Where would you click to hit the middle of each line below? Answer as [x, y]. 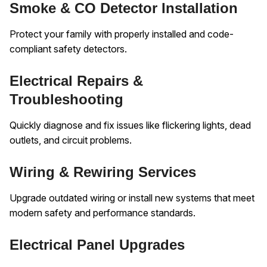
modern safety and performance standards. [103, 213]
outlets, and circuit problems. [71, 140]
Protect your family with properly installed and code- [122, 34]
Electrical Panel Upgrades [97, 244]
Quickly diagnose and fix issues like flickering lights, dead [130, 125]
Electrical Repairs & [76, 80]
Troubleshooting [66, 99]
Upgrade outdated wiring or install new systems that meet [132, 198]
